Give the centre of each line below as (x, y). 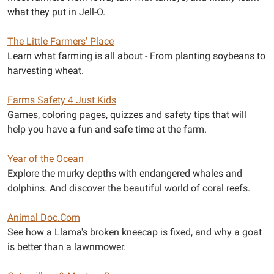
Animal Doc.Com (44, 217)
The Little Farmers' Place (61, 41)
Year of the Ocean (46, 158)
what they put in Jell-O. (56, 12)
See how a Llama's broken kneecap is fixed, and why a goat (135, 232)
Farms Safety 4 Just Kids (62, 100)
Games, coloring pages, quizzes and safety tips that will (127, 114)
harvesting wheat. (46, 70)
